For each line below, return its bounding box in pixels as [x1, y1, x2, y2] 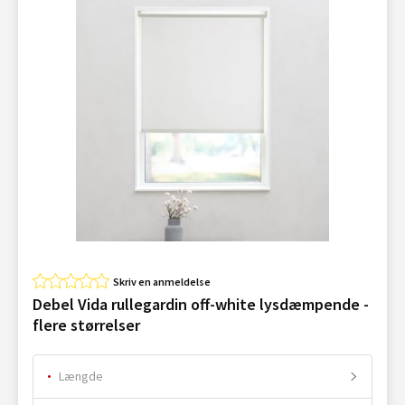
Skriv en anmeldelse [113, 274, 211, 288]
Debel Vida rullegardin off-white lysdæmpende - [33, 293, 369, 315]
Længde [59, 368, 103, 385]
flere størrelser [33, 314, 140, 335]
